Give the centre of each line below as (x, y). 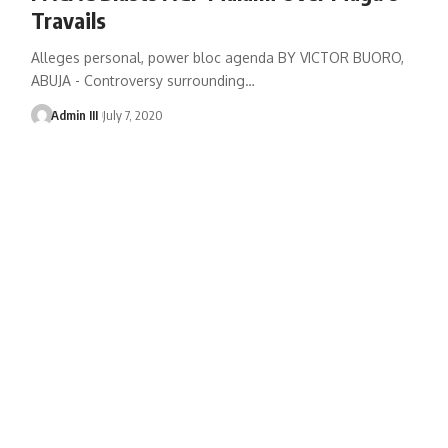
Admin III (75, 114)
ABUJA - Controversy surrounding (137, 80)
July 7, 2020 (132, 114)
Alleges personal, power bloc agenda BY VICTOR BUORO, (217, 57)
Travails (68, 19)
